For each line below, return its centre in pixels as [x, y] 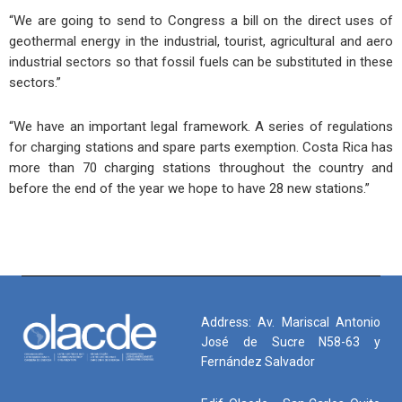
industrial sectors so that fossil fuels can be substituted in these [201, 61]
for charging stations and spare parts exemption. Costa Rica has [201, 147]
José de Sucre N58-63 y [291, 342]
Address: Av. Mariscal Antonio [291, 323]
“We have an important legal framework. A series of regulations [201, 126]
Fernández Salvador [258, 362]
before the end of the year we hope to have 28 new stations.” [189, 188]
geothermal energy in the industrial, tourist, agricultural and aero [201, 41]
